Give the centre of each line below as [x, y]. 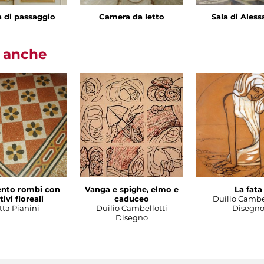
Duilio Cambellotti [132, 208]
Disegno [132, 217]
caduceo [132, 198]
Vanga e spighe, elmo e [132, 189]
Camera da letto [132, 16]
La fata [248, 189]
